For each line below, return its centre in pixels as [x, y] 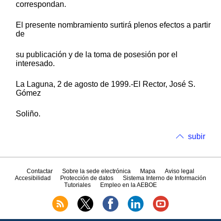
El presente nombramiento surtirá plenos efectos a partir [113, 25]
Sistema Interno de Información [165, 178]
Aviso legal [180, 171]
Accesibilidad [33, 178]
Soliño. [28, 113]
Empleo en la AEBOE [129, 185]
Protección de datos [87, 178]
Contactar [39, 171]
